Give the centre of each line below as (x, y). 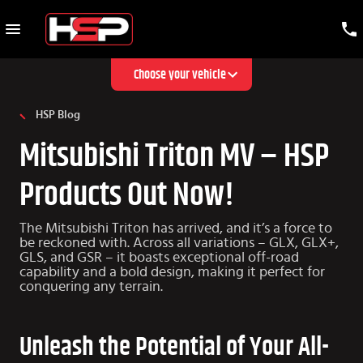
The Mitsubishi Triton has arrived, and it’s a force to (176, 229)
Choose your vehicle (180, 75)
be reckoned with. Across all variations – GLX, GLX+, (179, 243)
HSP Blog (58, 115)
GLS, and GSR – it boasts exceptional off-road (159, 258)
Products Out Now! (127, 196)
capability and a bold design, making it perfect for (172, 273)
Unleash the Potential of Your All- (174, 347)
